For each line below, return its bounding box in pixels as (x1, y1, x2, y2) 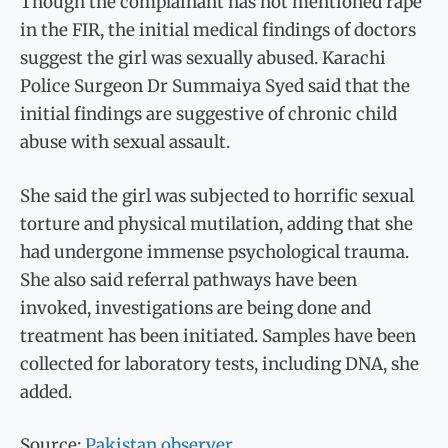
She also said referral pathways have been (20, 268, 357, 291)
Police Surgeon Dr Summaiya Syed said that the (20, 75, 410, 98)
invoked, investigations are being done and (20, 296, 371, 319)
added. (20, 380, 72, 403)
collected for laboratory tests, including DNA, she (20, 352, 419, 375)
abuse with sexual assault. (20, 131, 230, 154)
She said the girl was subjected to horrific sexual (20, 184, 414, 207)
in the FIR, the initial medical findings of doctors (20, 19, 416, 42)
